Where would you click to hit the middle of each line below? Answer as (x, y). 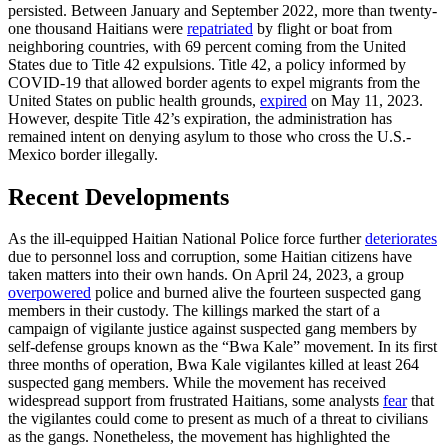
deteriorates (401, 239)
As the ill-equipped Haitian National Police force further (186, 239)
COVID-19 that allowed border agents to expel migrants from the (214, 82)
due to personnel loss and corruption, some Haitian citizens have (210, 257)
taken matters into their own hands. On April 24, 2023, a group (206, 275)
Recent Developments (118, 196)
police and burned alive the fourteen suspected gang (256, 293)
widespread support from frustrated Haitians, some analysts (195, 401)
